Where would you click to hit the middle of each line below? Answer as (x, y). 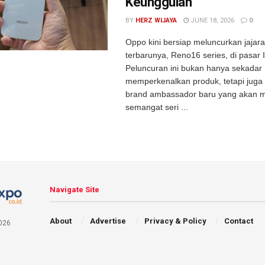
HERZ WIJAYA (156, 20)
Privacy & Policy (175, 221)
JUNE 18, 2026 (211, 20)
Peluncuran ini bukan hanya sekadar (194, 68)
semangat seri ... (157, 107)
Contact (239, 221)
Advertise (108, 221)
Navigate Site (75, 190)
